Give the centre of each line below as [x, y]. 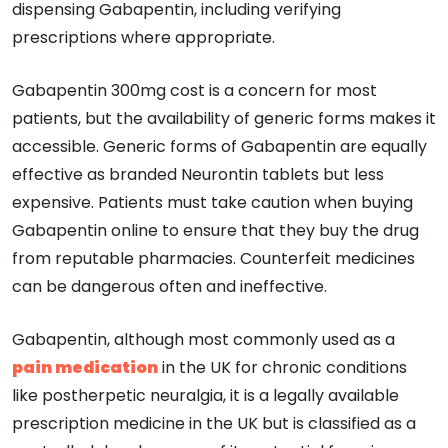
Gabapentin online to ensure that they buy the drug [215, 230]
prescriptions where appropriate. [143, 37]
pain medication [85, 367]
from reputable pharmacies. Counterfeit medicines [213, 258]
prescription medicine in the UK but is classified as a [214, 423]
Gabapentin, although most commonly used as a [203, 339]
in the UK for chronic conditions [282, 367]
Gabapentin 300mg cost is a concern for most [194, 90]
